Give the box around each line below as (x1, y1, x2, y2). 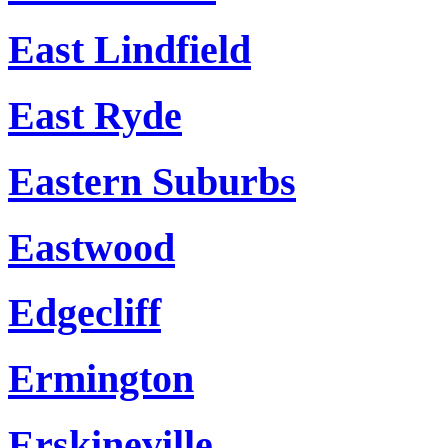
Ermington (8, 355, 194, 401)
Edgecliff (8, 290, 161, 336)
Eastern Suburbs (8, 158, 296, 204)
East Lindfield (8, 27, 251, 73)
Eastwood (8, 224, 175, 270)
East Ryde (8, 93, 182, 139)
